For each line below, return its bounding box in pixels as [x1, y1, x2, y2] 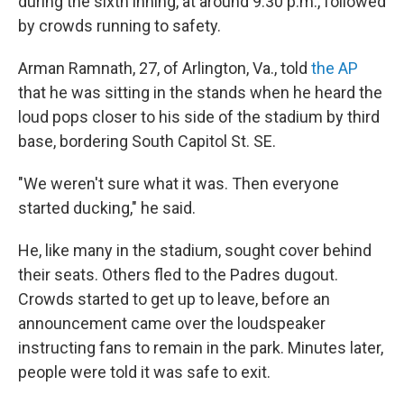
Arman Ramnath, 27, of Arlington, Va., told [18, 59, 311, 78]
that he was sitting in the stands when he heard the [18, 83, 382, 102]
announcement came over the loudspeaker [18, 314, 326, 333]
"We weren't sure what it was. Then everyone [18, 174, 339, 193]
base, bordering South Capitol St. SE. [18, 132, 276, 151]
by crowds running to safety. [18, 16, 221, 35]
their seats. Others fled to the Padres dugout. [18, 265, 338, 284]
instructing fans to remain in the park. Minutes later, [18, 338, 383, 357]
